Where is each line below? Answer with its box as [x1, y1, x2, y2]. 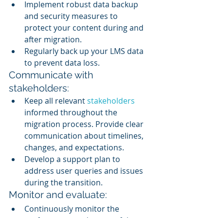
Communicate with [9, 69, 96, 81]
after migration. [24, 34, 82, 45]
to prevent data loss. [24, 57, 100, 69]
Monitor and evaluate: [9, 189, 107, 201]
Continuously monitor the [24, 203, 121, 215]
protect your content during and [24, 22, 145, 34]
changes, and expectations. [24, 142, 124, 153]
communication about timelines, [24, 130, 145, 142]
